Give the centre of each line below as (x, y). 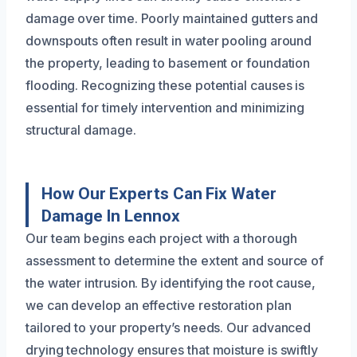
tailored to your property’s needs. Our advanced (169, 327)
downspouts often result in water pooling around (169, 40)
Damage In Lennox (111, 216)
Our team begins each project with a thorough (161, 238)
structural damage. (81, 129)
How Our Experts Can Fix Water (159, 193)
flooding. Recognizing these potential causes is (165, 85)
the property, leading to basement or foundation (168, 63)
